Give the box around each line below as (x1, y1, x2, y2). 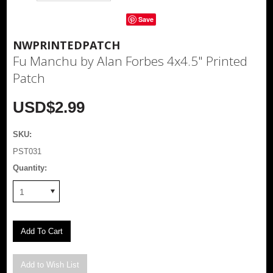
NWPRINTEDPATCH (13, 37, 121, 52)
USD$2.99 (13, 97, 85, 116)
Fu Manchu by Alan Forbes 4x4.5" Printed (13, 52, 248, 69)
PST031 (13, 146, 42, 156)
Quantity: (13, 163, 48, 172)
